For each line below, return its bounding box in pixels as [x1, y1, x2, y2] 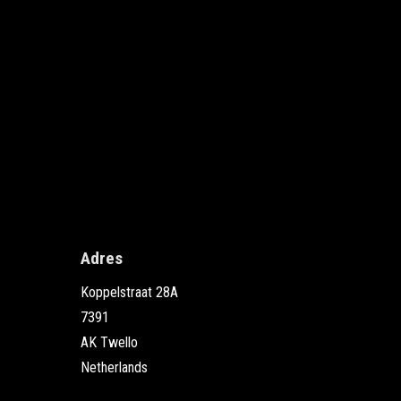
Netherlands [81, 359, 148, 377]
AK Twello [81, 334, 138, 352]
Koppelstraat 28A [81, 284, 178, 302]
